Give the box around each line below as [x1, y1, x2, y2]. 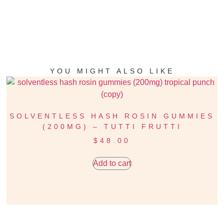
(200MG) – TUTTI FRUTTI [42, 122, 182, 130]
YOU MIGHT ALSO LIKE [49, 66, 174, 75]
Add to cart [93, 158, 131, 167]
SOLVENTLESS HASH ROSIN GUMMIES [9, 111, 214, 120]
